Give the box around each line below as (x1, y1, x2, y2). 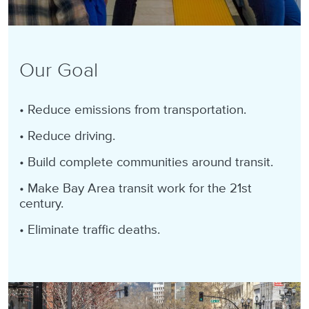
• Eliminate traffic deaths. (19, 222, 160, 239)
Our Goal (19, 58, 98, 83)
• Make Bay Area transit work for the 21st (19, 181, 252, 197)
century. (19, 196, 63, 212)
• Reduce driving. (19, 128, 115, 145)
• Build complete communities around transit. (19, 154, 273, 171)
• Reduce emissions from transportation (19, 102, 243, 119)
